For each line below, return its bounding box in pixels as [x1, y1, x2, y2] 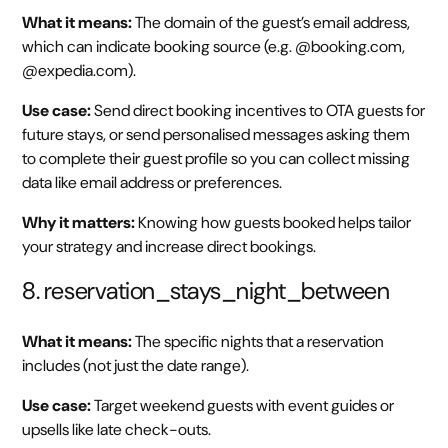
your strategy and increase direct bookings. [22, 236, 317, 258]
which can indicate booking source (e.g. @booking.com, [22, 36, 406, 58]
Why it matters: [22, 212, 136, 234]
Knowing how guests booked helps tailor [135, 212, 412, 234]
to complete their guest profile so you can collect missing [22, 148, 411, 170]
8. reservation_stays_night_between [22, 275, 390, 307]
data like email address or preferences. [22, 172, 283, 194]
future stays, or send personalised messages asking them [22, 124, 411, 146]
